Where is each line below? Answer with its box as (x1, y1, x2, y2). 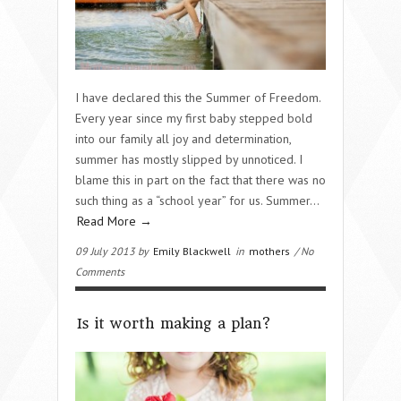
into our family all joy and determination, (75, 130, 291, 147)
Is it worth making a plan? (77, 314, 271, 332)
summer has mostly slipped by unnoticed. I (75, 150, 303, 167)
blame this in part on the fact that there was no (75, 171, 326, 188)
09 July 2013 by (75, 243, 151, 258)
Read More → (77, 212, 152, 229)
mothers (249, 243, 290, 258)
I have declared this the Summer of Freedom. (75, 89, 320, 106)
